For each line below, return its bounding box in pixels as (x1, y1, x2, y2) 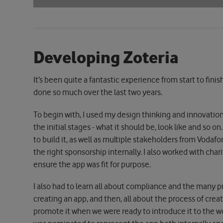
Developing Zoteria (33, 48, 179, 67)
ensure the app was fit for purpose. (33, 159, 151, 169)
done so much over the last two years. (33, 87, 163, 97)
